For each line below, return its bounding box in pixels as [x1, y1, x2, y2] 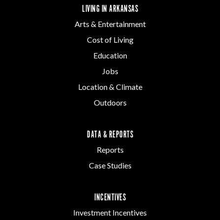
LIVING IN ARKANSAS [82, 3, 138, 15]
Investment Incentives [73, 207, 147, 217]
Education [93, 50, 127, 60]
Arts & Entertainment [74, 19, 146, 28]
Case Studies [88, 160, 132, 170]
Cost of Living [86, 34, 134, 44]
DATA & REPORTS [87, 129, 133, 141]
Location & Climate [78, 82, 142, 91]
